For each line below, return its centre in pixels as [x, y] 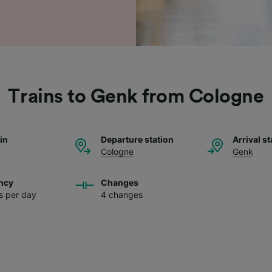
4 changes [122, 194]
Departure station [137, 139]
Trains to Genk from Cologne [136, 96]
